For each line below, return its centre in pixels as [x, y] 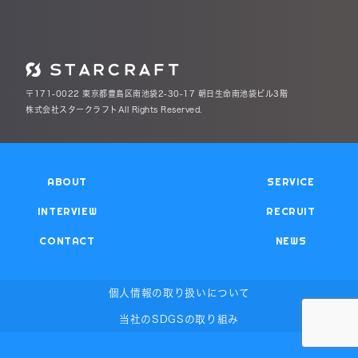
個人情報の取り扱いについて [179, 292]
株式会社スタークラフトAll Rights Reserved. [114, 109]
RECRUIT [291, 211]
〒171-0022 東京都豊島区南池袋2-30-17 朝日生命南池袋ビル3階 [157, 93]
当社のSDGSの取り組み [179, 319]
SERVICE [291, 181]
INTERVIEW [67, 211]
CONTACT [67, 241]
